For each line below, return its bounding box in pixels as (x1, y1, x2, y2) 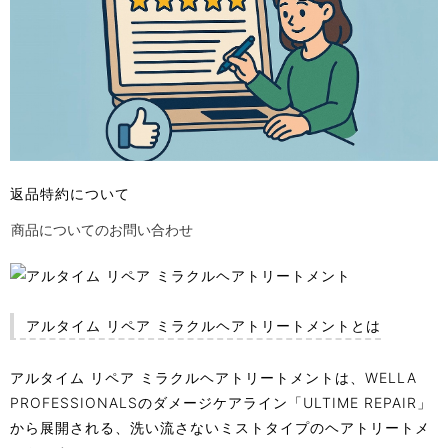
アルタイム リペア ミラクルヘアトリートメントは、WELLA (10, 368, 417, 386)
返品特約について (10, 184, 130, 202)
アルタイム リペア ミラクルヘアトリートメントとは (26, 316, 381, 334)
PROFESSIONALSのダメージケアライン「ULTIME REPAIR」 (10, 393, 432, 411)
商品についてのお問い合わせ (11, 220, 193, 238)
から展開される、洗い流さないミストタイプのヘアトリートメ (10, 418, 430, 436)
